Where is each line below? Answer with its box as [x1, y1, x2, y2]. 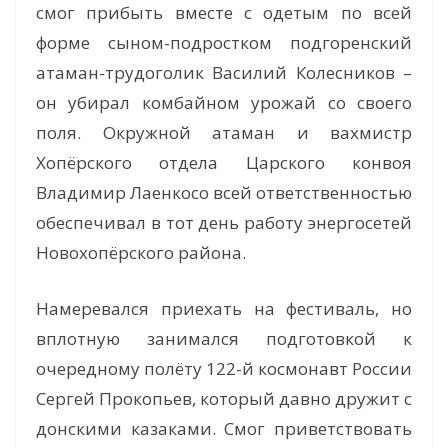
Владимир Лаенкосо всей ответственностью [36, 181, 412, 205]
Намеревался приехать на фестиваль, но [36, 296, 412, 320]
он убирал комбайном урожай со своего [36, 91, 412, 115]
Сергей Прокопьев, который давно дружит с [36, 386, 412, 410]
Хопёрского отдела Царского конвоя [36, 151, 412, 175]
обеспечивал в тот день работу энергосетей [36, 211, 412, 235]
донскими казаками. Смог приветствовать [36, 416, 412, 440]
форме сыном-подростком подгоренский [36, 31, 412, 55]
